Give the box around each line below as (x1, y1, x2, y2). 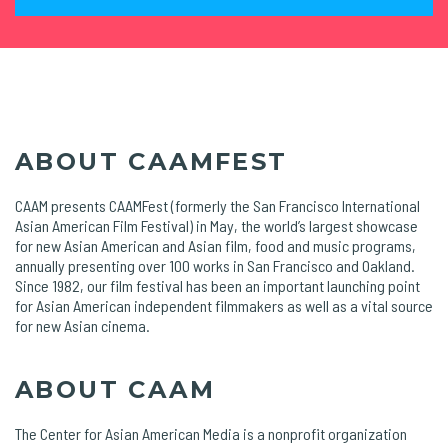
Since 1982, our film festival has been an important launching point (15, 275, 420, 295)
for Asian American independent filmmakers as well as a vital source (15, 295, 433, 315)
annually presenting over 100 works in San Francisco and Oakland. (15, 255, 415, 275)
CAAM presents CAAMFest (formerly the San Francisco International (15, 195, 420, 215)
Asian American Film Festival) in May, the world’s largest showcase (15, 215, 418, 235)
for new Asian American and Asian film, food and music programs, (15, 235, 416, 255)
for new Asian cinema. (15, 315, 150, 335)
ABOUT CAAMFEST (15, 146, 288, 176)
